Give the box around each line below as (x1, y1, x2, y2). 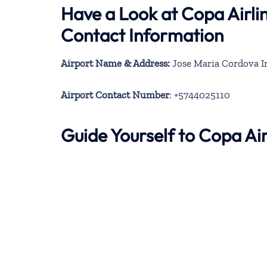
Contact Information (61, 23, 223, 46)
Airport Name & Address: (61, 57, 170, 69)
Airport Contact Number (61, 89, 169, 101)
